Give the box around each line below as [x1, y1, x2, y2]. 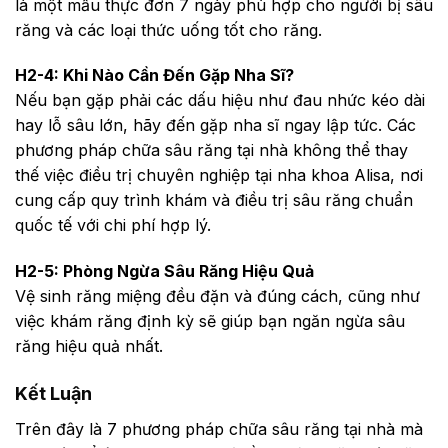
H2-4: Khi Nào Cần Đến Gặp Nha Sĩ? [15, 65, 294, 86]
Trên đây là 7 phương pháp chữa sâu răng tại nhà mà [15, 418, 423, 439]
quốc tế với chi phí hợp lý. [15, 215, 211, 236]
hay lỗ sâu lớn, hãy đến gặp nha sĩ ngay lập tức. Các [15, 115, 416, 136]
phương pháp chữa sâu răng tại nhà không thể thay [15, 140, 408, 161]
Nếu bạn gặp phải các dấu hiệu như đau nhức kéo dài [15, 90, 425, 111]
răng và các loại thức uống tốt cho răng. [15, 19, 322, 40]
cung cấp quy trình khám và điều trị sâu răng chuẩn [15, 190, 413, 211]
